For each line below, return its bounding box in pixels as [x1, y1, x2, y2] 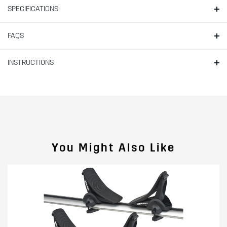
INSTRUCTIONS [8, 58, 54, 67]
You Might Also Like [52, 140, 175, 155]
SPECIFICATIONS [8, 4, 58, 13]
